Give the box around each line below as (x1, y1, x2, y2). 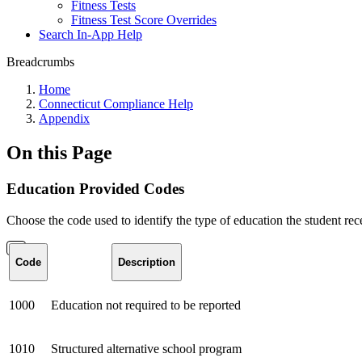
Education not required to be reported (51, 297, 241, 312)
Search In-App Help (39, 27, 142, 41)
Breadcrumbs (6, 55, 74, 69)
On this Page (6, 141, 112, 163)
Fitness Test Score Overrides (71, 13, 217, 27)
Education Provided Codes (6, 179, 184, 197)
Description (117, 255, 175, 268)
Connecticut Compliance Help (39, 97, 193, 111)
